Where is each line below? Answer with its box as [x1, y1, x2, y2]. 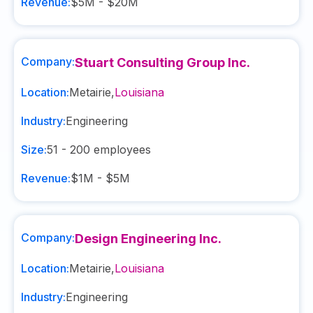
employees [90, 143, 151, 156]
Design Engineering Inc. [75, 231, 221, 246]
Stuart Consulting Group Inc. [75, 55, 250, 70]
